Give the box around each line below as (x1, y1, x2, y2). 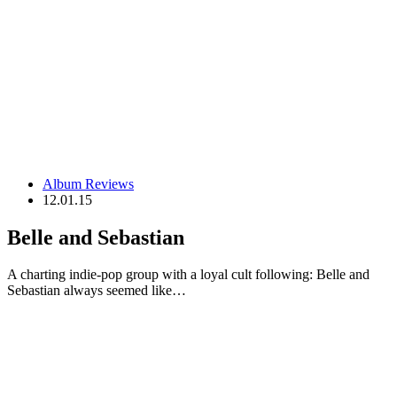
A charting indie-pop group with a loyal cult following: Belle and (7, 267, 370, 283)
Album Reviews (43, 175, 134, 191)
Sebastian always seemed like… (7, 283, 186, 299)
